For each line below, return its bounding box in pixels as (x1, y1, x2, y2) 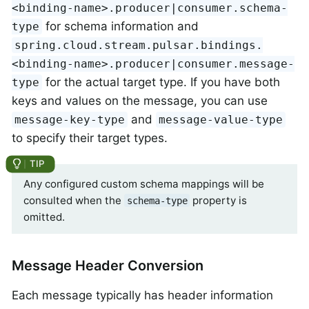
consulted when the (23, 193, 124, 207)
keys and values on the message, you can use (12, 93, 268, 108)
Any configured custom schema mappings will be (23, 177, 264, 190)
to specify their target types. (12, 130, 168, 145)
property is (190, 193, 248, 207)
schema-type (126, 195, 188, 206)
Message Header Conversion (12, 257, 203, 274)
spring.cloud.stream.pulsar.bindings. (14, 38, 263, 52)
